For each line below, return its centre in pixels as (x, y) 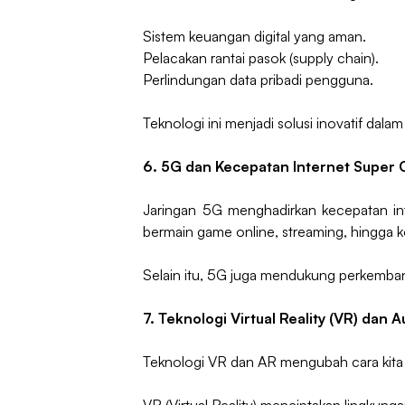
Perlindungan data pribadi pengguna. (259, 80)
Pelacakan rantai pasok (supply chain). (261, 58)
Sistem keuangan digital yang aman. (255, 37)
